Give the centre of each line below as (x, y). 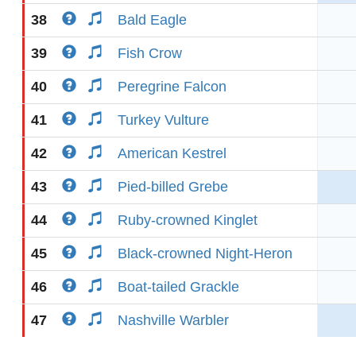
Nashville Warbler (173, 320)
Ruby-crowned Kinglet (188, 220)
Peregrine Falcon (172, 87)
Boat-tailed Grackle (178, 287)
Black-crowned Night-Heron (205, 253)
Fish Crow (150, 53)
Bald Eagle (152, 20)
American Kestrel (172, 153)
